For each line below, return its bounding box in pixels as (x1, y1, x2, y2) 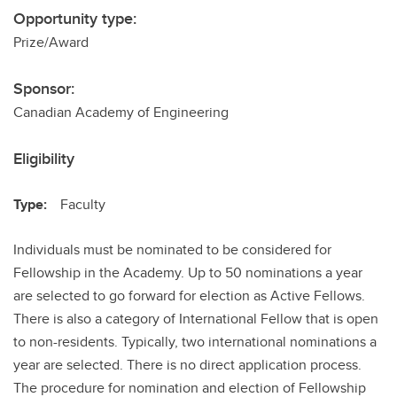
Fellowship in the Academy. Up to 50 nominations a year (13, 262, 362, 283)
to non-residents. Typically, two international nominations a (13, 331, 377, 352)
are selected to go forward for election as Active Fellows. (13, 285, 365, 306)
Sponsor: (13, 77, 74, 100)
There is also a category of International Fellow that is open (13, 308, 378, 329)
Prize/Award (13, 32, 89, 52)
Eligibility (13, 147, 74, 170)
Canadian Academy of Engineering (13, 102, 229, 122)
